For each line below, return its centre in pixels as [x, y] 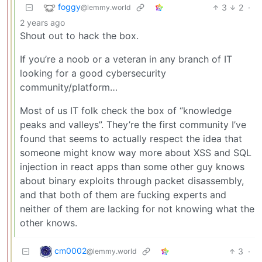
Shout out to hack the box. [79, 35]
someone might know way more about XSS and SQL [136, 152]
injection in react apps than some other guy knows [132, 166]
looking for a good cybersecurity [93, 73]
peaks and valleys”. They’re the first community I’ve [133, 124]
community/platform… [69, 87]
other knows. [49, 223]
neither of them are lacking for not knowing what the [137, 208]
